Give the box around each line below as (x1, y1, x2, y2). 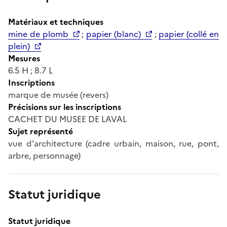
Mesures (8, 52, 40, 64)
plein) (8, 40, 30, 52)
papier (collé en (159, 27, 219, 40)
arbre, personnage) (8, 149, 81, 162)
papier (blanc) (86, 27, 141, 40)
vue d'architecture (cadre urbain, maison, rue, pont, (8, 137, 219, 149)
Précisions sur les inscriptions (8, 100, 121, 113)
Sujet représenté (8, 125, 73, 137)
